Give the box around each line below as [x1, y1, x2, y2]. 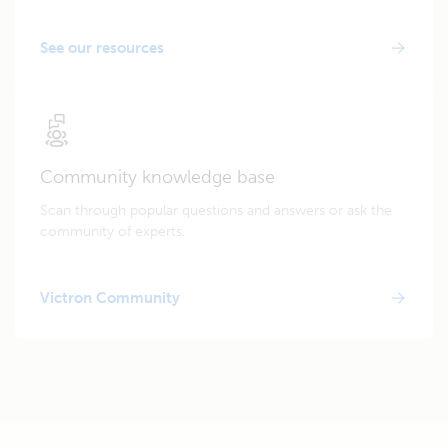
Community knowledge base [40, 166, 275, 188]
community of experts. [40, 223, 185, 240]
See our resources [40, 39, 164, 57]
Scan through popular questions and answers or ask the [40, 202, 392, 219]
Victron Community [40, 289, 180, 307]
